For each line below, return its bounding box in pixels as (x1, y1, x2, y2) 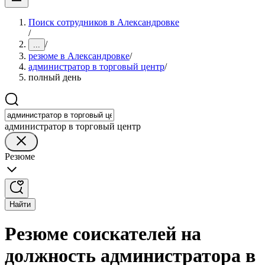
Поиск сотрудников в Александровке (28, 17, 179, 27)
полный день (28, 72, 81, 82)
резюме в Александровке (28, 51, 130, 61)
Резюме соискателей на (5, 223, 201, 245)
